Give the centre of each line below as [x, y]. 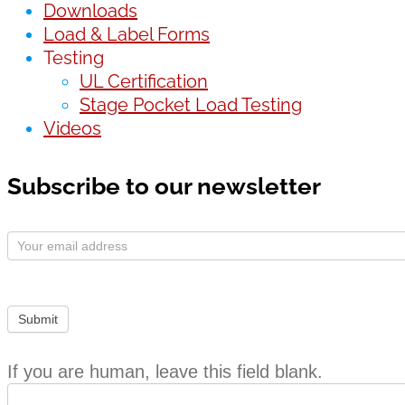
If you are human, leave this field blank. [165, 372]
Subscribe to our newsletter [164, 186]
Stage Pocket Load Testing [191, 104]
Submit [38, 320]
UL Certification [144, 81]
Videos [72, 128]
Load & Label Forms [127, 34]
